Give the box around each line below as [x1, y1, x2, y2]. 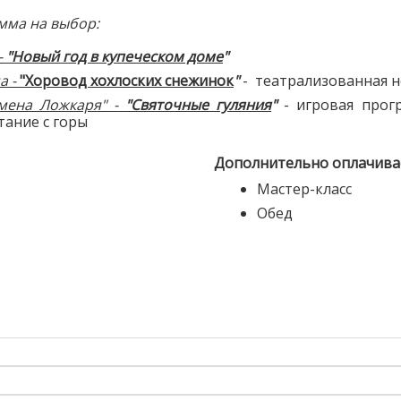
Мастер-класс [257, 178, 352, 199]
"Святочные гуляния [125, 94, 272, 115]
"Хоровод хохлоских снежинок [20, 70, 234, 90]
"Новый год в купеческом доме [6, 46, 223, 66]
